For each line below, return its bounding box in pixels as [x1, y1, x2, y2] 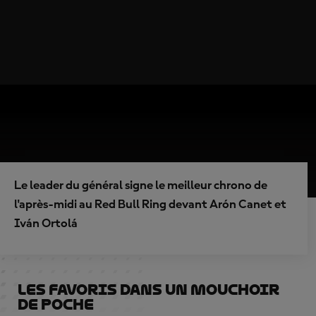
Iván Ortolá [14, 217, 78, 230]
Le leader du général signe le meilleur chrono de [14, 179, 267, 192]
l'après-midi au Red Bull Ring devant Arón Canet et [14, 198, 286, 211]
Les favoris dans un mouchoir [18, 281, 279, 298]
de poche [18, 296, 94, 313]
